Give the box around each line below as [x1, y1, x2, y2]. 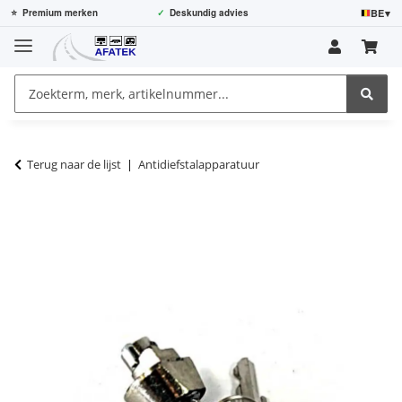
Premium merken [22, 6, 98, 19]
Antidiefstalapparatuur [138, 155, 259, 172]
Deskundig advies [169, 6, 249, 19]
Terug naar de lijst [27, 155, 121, 172]
